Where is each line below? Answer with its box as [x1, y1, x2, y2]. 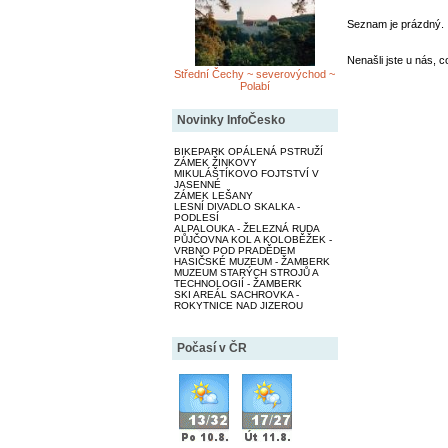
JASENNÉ [173, 178, 221, 190]
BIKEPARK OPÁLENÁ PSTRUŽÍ [173, 145, 323, 157]
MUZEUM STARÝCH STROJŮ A [173, 266, 318, 278]
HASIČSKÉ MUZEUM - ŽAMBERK [173, 255, 330, 267]
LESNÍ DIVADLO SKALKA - [173, 200, 300, 212]
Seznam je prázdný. [346, 18, 444, 30]
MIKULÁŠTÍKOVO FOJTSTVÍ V [173, 167, 319, 179]
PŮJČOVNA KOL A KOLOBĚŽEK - [173, 233, 332, 245]
